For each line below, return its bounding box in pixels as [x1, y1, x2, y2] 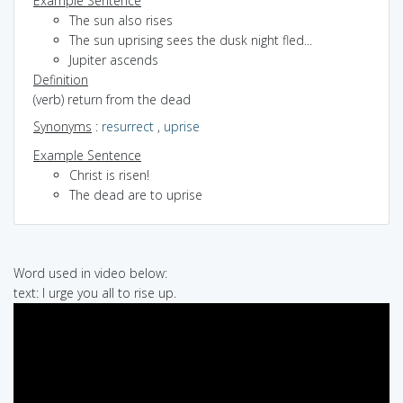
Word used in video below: [13, 264, 167, 282]
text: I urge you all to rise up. [13, 283, 176, 301]
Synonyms [33, 117, 92, 135]
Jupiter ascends [69, 50, 158, 68]
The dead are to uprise [69, 185, 202, 203]
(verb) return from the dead [33, 90, 191, 108]
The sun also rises [69, 11, 173, 29]
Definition [33, 70, 88, 88]
